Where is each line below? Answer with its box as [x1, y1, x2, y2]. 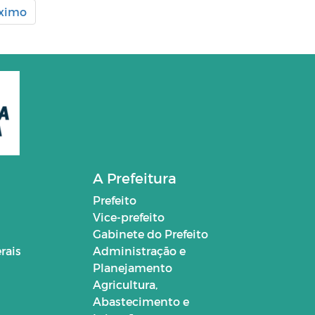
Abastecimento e [92, 294, 189, 308]
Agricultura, [92, 277, 157, 291]
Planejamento [92, 260, 172, 274]
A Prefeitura [92, 169, 176, 186]
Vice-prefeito [92, 210, 165, 224]
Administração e [92, 243, 186, 257]
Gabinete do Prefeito [92, 226, 208, 240]
